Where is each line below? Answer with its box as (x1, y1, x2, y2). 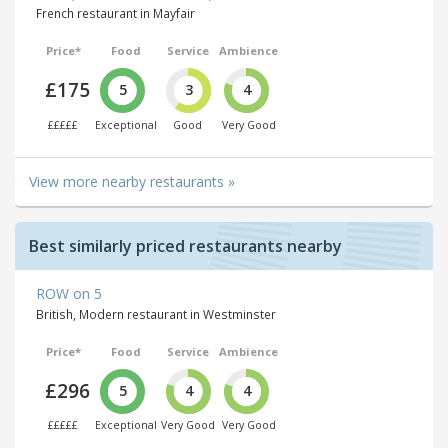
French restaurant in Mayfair (36, 5, 195, 22)
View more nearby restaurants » (29, 171, 235, 191)
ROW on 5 (36, 283, 102, 303)
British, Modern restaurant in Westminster (36, 305, 276, 322)
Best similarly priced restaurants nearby (29, 234, 342, 257)
